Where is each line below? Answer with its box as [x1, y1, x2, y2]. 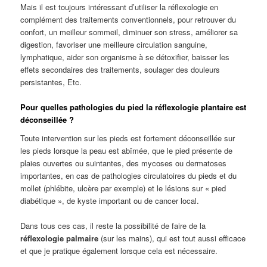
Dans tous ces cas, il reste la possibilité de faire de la [20, 220, 206, 232]
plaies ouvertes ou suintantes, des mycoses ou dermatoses [20, 157, 227, 169]
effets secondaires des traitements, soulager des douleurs [20, 63, 221, 75]
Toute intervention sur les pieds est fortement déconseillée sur [20, 132, 235, 144]
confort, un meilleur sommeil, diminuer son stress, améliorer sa [20, 26, 238, 38]
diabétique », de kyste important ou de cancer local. [20, 195, 200, 207]
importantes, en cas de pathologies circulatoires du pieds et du [20, 170, 237, 182]
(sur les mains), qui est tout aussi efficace [98, 232, 246, 244]
